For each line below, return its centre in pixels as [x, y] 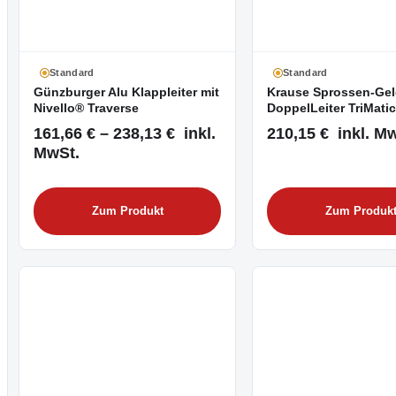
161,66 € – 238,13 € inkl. [125, 133]
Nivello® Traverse [86, 108]
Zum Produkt [127, 211]
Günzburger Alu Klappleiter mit [126, 92]
